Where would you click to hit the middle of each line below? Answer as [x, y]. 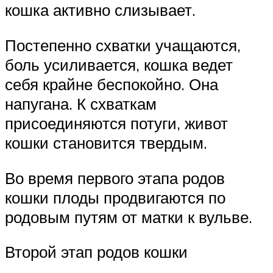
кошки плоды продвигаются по [115, 197]
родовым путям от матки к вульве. [129, 217]
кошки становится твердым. [106, 143]
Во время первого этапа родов [115, 178]
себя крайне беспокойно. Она [112, 84]
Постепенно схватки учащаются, [123, 45]
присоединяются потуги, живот [116, 123]
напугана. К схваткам [81, 104]
